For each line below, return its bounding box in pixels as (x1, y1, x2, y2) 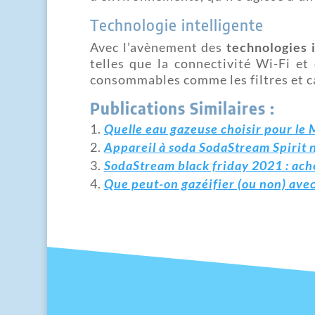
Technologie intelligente (89, 14, 264, 34)
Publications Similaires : (89, 98, 275, 118)
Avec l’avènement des (89, 39, 227, 55)
